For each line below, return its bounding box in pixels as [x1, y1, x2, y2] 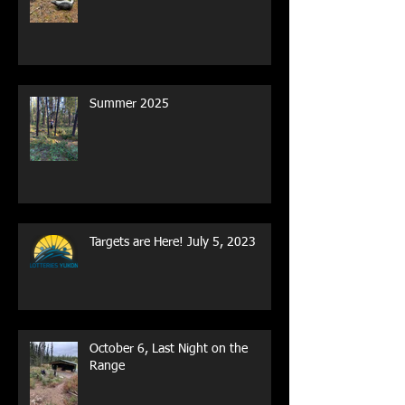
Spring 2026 [89, 42, 158, 54]
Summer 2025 [89, 152, 169, 165]
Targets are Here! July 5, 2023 [89, 290, 256, 303]
